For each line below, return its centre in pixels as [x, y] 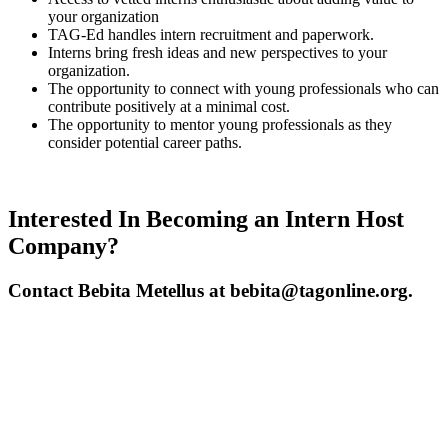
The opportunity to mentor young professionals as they [220, 125]
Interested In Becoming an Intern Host [206, 219]
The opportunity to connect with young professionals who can [243, 89]
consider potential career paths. [145, 143]
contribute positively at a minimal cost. [169, 107]
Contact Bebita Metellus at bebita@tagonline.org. [210, 291]
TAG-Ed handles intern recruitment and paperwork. [211, 35]
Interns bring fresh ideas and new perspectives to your [217, 53]
